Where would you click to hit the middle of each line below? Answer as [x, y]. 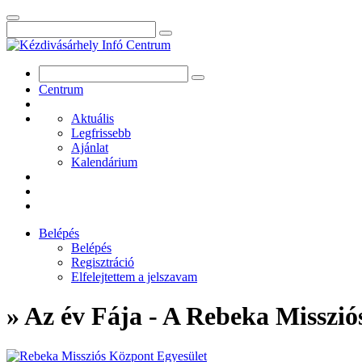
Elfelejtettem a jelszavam [134, 277]
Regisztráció [103, 262]
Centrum [61, 89]
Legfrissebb [101, 133]
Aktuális [93, 118]
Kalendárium [104, 162]
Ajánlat [90, 147]
